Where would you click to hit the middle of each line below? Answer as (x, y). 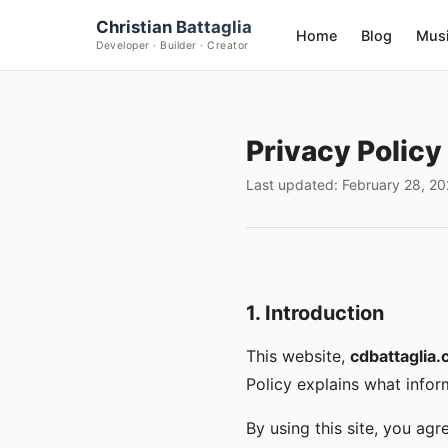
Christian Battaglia (174, 26)
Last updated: (294, 184)
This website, (298, 356)
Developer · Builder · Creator (172, 45)
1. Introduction (315, 313)
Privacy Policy (344, 151)
